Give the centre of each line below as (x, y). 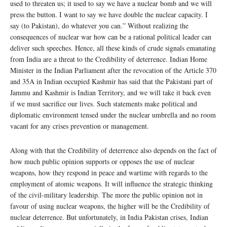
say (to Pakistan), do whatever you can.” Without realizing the (99, 26)
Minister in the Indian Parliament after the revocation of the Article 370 (113, 70)
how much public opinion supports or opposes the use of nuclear (102, 162)
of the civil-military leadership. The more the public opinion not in (106, 195)
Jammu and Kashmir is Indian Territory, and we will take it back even (110, 93)
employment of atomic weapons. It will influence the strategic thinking (111, 184)
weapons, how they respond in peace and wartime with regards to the (109, 173)
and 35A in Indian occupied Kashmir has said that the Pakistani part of (111, 82)
